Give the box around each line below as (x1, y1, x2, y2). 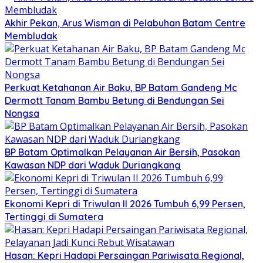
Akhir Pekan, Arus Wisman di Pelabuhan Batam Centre (5, 17, 245, 29)
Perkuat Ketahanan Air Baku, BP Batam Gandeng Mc (5, 82, 237, 94)
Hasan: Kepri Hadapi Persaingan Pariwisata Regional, (5, 249, 244, 262)
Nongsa (5, 107, 39, 120)
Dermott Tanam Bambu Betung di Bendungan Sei (5, 95, 224, 107)
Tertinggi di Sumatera (5, 211, 103, 223)
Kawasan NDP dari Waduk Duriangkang (5, 159, 181, 171)
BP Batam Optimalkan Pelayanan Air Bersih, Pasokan (5, 146, 240, 159)
